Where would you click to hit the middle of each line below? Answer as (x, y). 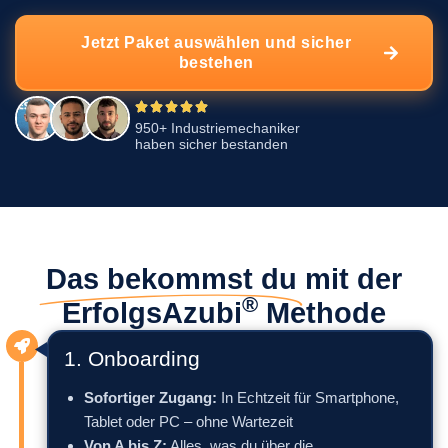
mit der (353, 279)
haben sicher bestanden (211, 144)
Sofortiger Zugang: (150, 397)
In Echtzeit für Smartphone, (308, 397)
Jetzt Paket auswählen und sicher (216, 42)
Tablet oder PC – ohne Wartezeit (188, 421)
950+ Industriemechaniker (217, 128)
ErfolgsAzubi (152, 313)
